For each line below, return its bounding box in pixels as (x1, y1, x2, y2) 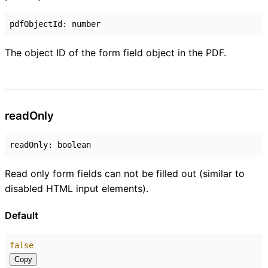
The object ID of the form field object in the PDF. (5, 46, 226, 59)
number (72, 19, 100, 29)
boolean (57, 140, 91, 150)
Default (5, 209, 38, 221)
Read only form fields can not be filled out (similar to (5, 167, 245, 180)
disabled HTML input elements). (5, 182, 148, 195)
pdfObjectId (10, 19, 62, 29)
